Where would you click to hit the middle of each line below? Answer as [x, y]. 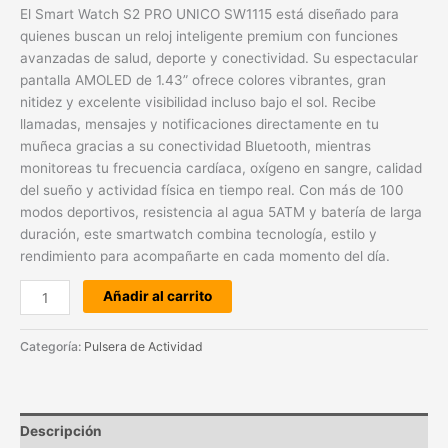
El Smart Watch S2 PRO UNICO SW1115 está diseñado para [209, 13]
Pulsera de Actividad [143, 347]
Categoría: [52, 347]
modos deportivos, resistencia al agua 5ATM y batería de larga [221, 211]
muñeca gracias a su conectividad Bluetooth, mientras [195, 145]
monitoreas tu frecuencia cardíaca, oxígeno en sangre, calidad [221, 167]
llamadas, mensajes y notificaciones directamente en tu [199, 123]
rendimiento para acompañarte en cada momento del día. [205, 255]
